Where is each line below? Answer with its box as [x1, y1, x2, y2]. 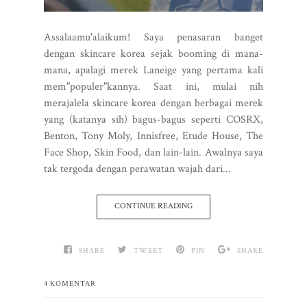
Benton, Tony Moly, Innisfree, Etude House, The [44, 128, 263, 143]
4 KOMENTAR [44, 278, 96, 288]
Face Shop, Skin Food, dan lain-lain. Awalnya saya [44, 145, 263, 160]
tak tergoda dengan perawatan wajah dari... [44, 161, 231, 176]
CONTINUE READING [114, 200, 193, 211]
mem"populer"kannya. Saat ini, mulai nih [44, 79, 263, 94]
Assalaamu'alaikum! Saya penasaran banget [44, 29, 263, 45]
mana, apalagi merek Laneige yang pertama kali [44, 62, 263, 77]
